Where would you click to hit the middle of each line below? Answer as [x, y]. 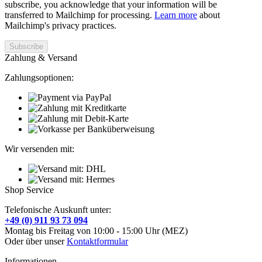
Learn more [176, 15]
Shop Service [29, 189]
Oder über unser [36, 241]
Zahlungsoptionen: [39, 77]
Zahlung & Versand [41, 57]
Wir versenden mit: [39, 149]
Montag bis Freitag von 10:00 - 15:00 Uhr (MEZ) [96, 230]
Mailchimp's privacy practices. [61, 25]
